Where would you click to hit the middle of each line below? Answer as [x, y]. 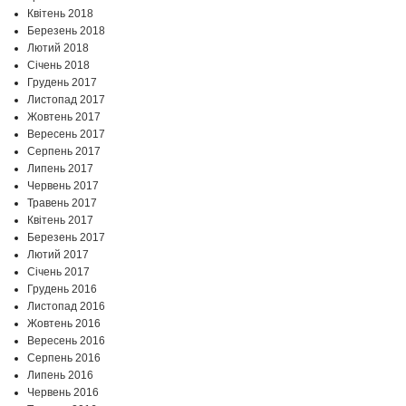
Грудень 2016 [62, 290]
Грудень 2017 [62, 83]
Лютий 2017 [58, 255]
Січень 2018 [58, 66]
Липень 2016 [60, 376]
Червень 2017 [63, 186]
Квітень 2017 [60, 221]
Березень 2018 [66, 31]
